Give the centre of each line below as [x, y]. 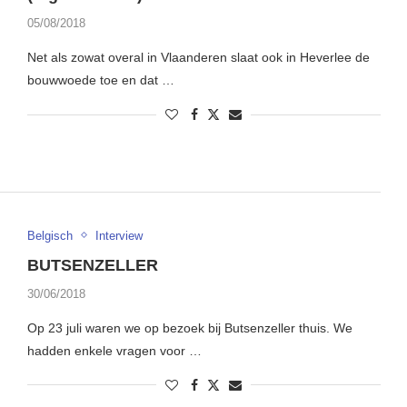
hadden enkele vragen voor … [114, 350]
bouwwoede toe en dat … [100, 80]
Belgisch [50, 235]
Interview [119, 235]
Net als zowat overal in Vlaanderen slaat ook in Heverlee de [198, 58]
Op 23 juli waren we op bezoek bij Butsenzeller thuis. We [189, 328]
